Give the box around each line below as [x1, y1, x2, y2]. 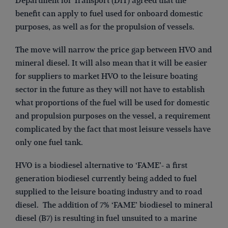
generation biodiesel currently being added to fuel [15, 174, 197, 184]
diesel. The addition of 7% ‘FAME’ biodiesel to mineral [15, 200, 213, 211]
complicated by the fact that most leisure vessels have [15, 124, 211, 135]
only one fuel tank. [15, 137, 83, 148]
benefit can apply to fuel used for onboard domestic [15, 8, 203, 19]
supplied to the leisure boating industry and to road [15, 187, 202, 197]
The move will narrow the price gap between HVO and [15, 45, 212, 55]
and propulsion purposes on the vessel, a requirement [15, 111, 210, 122]
